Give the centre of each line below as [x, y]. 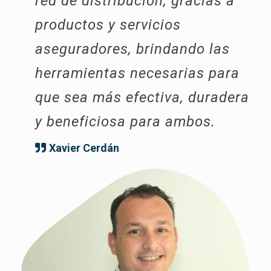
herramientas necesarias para [137, 73]
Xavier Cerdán [84, 148]
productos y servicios [108, 25]
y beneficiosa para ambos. [125, 122]
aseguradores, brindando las [132, 49]
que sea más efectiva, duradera [142, 98]
